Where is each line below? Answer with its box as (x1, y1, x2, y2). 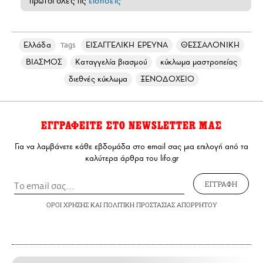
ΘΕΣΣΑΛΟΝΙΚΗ (180, 40, 240, 50)
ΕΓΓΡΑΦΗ (205, 179, 237, 189)
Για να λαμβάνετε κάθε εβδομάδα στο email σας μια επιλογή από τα (15, 141, 248, 152)
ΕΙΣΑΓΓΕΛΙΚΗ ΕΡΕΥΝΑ (85, 40, 168, 50)
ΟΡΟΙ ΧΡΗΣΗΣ (46, 200, 89, 210)
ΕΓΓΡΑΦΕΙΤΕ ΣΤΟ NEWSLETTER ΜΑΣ (41, 119, 222, 133)
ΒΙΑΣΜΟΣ (25, 57, 63, 68)
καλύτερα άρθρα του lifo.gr (85, 153, 178, 164)
